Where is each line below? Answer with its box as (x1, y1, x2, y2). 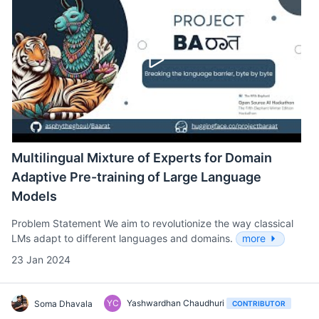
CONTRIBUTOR (232, 299, 286, 308)
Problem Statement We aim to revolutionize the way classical (11, 217, 293, 230)
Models (11, 189, 57, 204)
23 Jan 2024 (11, 253, 70, 266)
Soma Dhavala (34, 298, 93, 310)
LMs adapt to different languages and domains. (11, 232, 236, 245)
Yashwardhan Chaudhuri (127, 298, 226, 309)
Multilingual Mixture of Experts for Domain (11, 150, 272, 166)
